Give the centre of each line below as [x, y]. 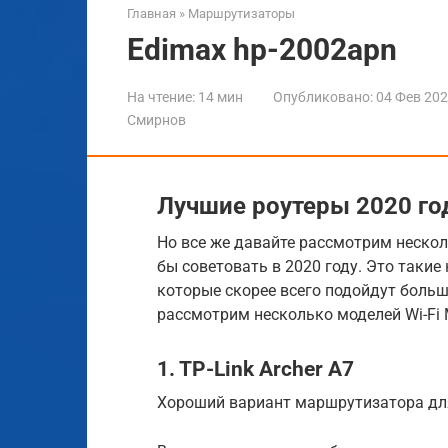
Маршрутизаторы [241, 13]
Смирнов [156, 119]
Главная [151, 13]
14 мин [219, 96]
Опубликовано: [323, 96]
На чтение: [161, 96]
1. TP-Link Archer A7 [255, 369]
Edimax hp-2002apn [262, 49]
